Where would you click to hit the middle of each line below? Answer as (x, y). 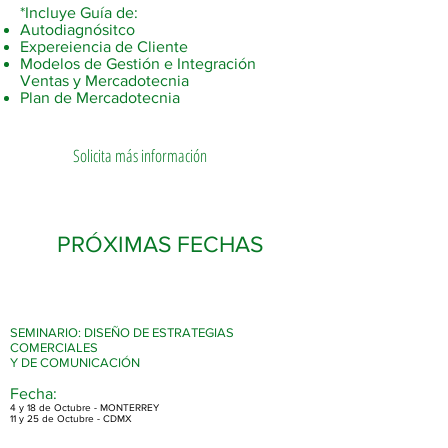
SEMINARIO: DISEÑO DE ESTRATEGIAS (122, 332)
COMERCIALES (54, 347)
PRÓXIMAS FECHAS (160, 244)
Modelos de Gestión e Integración (138, 63)
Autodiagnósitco (79, 29)
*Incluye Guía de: (79, 12)
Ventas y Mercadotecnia (104, 80)
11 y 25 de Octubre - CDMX (71, 418)
